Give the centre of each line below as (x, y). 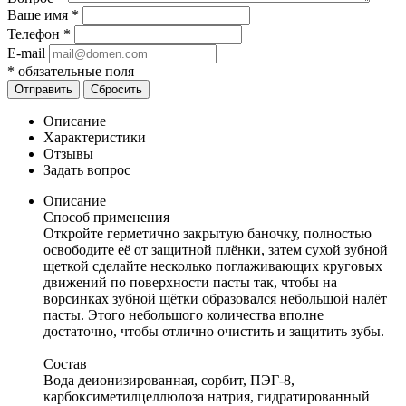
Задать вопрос (87, 170)
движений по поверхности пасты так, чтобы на (190, 283)
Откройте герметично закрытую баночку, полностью (208, 234)
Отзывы (68, 154)
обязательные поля (74, 72)
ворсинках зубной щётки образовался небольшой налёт (215, 299)
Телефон (35, 34)
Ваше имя (39, 15)
